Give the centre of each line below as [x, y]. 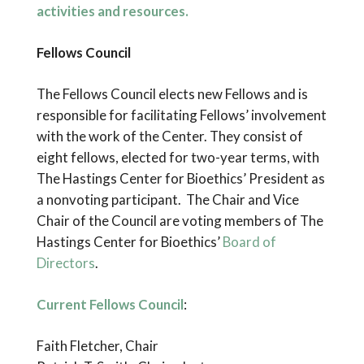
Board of [249, 241]
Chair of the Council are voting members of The [180, 220]
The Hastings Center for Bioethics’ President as [180, 178]
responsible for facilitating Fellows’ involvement [181, 115]
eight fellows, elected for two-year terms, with [178, 157]
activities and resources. [112, 11]
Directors [65, 262]
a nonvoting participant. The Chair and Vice [167, 199]
